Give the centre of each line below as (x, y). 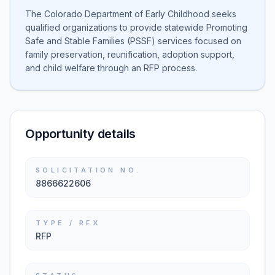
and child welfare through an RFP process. (111, 68)
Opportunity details (81, 134)
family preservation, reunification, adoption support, (130, 54)
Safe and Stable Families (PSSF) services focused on (133, 41)
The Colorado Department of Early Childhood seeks (131, 14)
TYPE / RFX (68, 223)
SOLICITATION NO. (88, 170)
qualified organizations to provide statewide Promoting (136, 27)
